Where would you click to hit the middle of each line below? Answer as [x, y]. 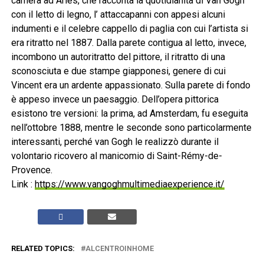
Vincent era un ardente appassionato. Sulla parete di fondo [131, 85]
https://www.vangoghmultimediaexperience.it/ [129, 184]
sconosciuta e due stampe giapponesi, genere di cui [118, 71]
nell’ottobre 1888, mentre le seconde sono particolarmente [131, 128]
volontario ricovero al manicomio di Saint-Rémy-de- [116, 156]
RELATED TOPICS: [43, 249]
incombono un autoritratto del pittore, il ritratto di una [118, 57]
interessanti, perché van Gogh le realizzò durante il [115, 142]
